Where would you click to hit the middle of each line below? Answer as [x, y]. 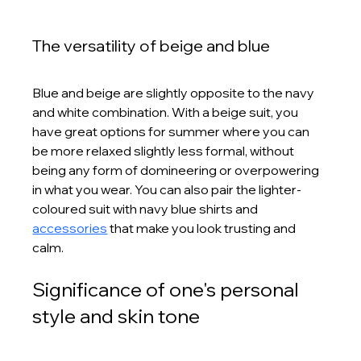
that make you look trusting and [203, 228]
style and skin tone [116, 315]
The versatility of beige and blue [151, 45]
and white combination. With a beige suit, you [167, 112]
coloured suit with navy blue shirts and [147, 208]
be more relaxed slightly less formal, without [165, 150]
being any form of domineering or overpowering [177, 170]
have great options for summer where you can [172, 131]
